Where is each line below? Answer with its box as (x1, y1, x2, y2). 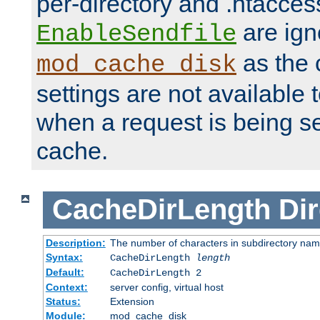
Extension (109, 295, 154, 307)
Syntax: (45, 251, 83, 263)
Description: (45, 236, 106, 249)
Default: (45, 266, 84, 278)
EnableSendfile (36, 21, 236, 49)
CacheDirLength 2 (109, 266, 201, 279)
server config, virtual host (109, 281, 224, 293)
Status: (45, 295, 81, 307)
